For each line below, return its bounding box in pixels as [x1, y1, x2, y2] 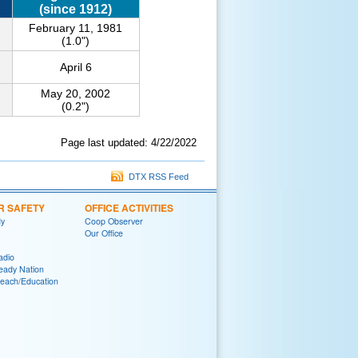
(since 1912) [39, 2, 112, 16]
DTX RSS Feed [124, 172, 189, 181]
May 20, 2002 [41, 87, 110, 100]
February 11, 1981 [29, 22, 122, 34]
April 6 [59, 61, 92, 74]
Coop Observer [85, 215, 143, 227]
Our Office [85, 227, 123, 239]
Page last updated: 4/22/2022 [61, 137, 197, 149]
